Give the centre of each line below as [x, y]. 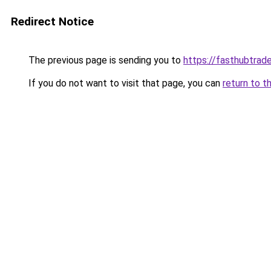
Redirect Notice [52, 21]
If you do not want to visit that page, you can [124, 83]
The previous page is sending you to [105, 60]
